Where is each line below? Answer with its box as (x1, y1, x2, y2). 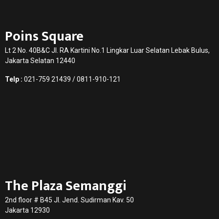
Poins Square (5, 24, 84, 48)
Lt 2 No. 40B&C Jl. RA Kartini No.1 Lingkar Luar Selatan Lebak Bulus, (5, 46, 210, 54)
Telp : (5, 75, 22, 83)
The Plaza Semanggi (5, 174, 127, 197)
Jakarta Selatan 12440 (5, 56, 75, 65)
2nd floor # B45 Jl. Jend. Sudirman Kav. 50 (5, 196, 134, 204)
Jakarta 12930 (5, 206, 50, 214)
